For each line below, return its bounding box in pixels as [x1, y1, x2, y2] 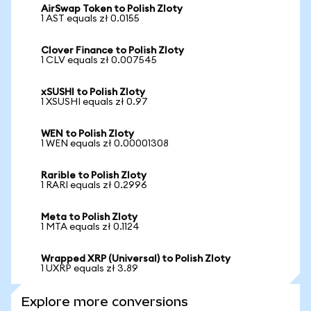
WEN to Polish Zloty [41, 129, 134, 139]
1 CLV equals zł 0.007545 [41, 56, 157, 65]
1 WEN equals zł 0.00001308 [41, 139, 169, 149]
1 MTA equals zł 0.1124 [41, 222, 140, 232]
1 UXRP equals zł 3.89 [41, 264, 138, 274]
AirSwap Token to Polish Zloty [41, 4, 183, 14]
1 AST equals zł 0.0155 [41, 14, 140, 24]
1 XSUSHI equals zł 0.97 [41, 97, 148, 107]
